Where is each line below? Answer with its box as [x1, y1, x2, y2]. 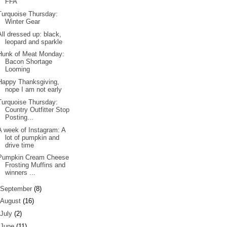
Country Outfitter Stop [5, 105, 70, 113]
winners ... [5, 169, 36, 177]
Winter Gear [5, 17, 41, 25]
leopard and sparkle [5, 37, 63, 46]
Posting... [5, 113, 34, 121]
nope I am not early [5, 86, 62, 94]
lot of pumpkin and [5, 133, 60, 141]
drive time [5, 141, 34, 149]
